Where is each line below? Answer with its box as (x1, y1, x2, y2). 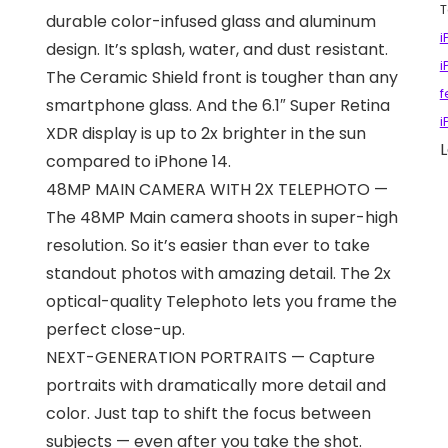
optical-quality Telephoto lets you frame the (46, 289, 398, 313)
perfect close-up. (46, 317, 186, 341)
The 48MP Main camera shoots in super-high (46, 205, 399, 229)
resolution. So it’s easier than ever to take (46, 233, 371, 257)
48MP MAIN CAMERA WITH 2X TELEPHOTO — (46, 177, 389, 201)
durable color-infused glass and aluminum (46, 9, 377, 33)
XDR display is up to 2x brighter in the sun (46, 121, 367, 145)
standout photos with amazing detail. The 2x (46, 261, 392, 285)
